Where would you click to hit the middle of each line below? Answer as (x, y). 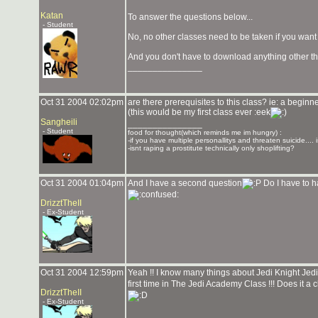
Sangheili (59, 122)
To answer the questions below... (190, 17)
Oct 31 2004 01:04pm (82, 183)
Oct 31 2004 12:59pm (82, 273)
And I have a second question (185, 183)
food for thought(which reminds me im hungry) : (205, 132)
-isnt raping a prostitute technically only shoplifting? (211, 148)
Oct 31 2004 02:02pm (82, 102)
